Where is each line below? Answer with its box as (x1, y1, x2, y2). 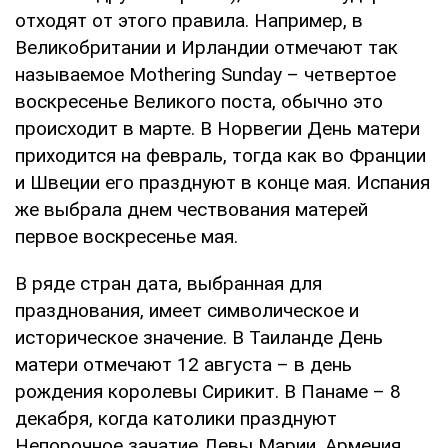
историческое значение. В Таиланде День (15, 326, 383, 350)
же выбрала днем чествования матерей (15, 198, 368, 222)
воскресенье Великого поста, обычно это (15, 90, 383, 114)
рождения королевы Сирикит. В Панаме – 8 (15, 380, 401, 404)
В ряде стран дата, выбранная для (15, 272, 322, 296)
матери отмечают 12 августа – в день (15, 353, 352, 377)
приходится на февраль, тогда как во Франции (15, 144, 426, 168)
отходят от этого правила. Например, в (15, 9, 363, 33)
